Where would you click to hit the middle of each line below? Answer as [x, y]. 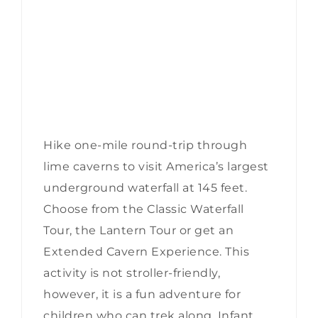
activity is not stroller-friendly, [132, 273]
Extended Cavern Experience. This [146, 251]
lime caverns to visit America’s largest [156, 166]
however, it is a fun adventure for [142, 294]
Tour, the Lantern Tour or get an [138, 230]
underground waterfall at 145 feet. [145, 187]
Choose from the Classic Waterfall [144, 209]
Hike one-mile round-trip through [145, 145]
